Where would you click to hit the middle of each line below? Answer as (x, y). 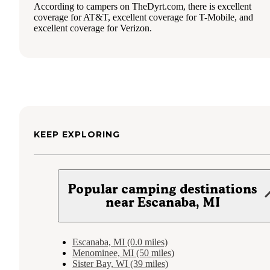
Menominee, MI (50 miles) (123, 253)
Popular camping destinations (163, 189)
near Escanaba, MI (162, 202)
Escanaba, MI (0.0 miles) (120, 242)
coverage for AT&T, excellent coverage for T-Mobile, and (143, 17)
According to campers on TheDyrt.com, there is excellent (143, 7)
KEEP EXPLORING (77, 135)
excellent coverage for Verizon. (93, 28)
